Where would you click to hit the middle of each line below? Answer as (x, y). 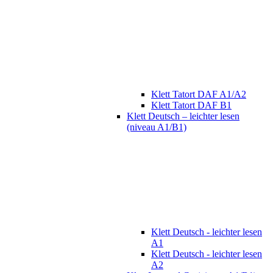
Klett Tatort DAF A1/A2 (199, 94)
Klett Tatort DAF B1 (191, 105)
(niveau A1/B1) (157, 127)
